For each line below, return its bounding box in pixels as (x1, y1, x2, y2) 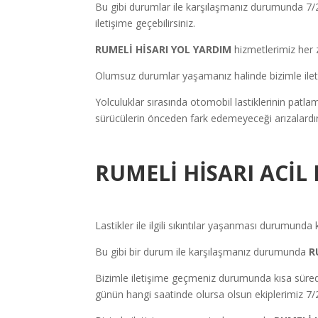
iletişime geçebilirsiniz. (95, 16, 196, 31)
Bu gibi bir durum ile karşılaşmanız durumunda (95, 245, 309, 259)
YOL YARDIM (171, 43, 232, 57)
